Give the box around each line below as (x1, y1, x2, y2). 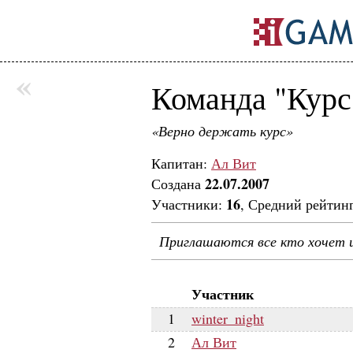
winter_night (191, 309, 264, 328)
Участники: (151, 195, 226, 214)
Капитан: (151, 154, 211, 173)
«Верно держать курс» (151, 121, 293, 140)
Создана (151, 174, 205, 193)
